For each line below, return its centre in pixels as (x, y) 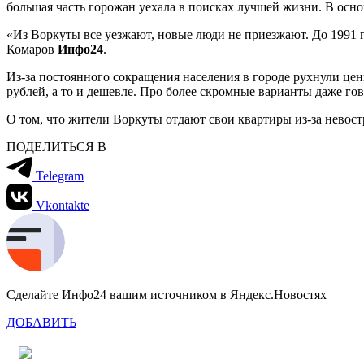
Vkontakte (63, 205)
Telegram (60, 175)
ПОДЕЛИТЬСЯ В (56, 146)
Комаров (32, 49)
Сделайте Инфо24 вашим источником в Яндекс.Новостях (167, 294)
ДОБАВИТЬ (41, 322)
